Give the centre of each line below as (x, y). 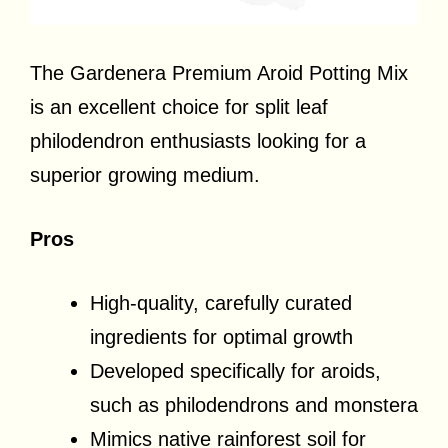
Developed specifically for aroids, (235, 370)
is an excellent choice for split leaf (179, 106)
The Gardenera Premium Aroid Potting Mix (219, 72)
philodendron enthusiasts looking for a (198, 140)
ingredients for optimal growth (221, 336)
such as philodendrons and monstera (254, 404)
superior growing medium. (145, 174)
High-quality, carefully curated (221, 302)
